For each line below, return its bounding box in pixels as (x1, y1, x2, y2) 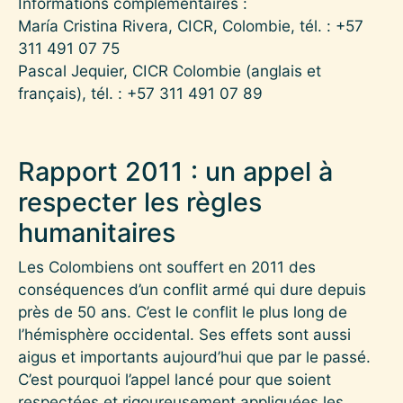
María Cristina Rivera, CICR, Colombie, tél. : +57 (18, 15, 363, 35)
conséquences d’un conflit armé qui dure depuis (18, 279, 366, 299)
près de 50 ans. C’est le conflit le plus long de (18, 301, 347, 321)
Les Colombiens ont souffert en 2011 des (18, 256, 316, 276)
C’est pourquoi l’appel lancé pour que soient (18, 369, 331, 389)
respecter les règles (18, 185, 262, 218)
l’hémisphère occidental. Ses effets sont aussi (18, 324, 351, 344)
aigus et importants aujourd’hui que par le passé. (18, 346, 371, 366)
